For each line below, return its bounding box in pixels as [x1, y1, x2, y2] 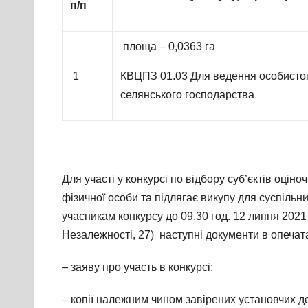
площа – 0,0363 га [120, 41, 216, 53]
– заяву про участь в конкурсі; [62, 261, 213, 274]
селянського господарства [120, 89, 255, 101]
